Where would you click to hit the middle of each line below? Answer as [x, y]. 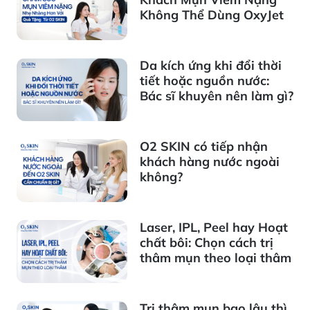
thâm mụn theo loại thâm [216, 257]
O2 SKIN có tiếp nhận [204, 147]
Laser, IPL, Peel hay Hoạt [214, 227]
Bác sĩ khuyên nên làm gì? [217, 96]
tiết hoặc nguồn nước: [204, 81]
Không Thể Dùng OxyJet [212, 15]
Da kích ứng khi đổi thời [211, 66]
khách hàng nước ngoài [210, 162]
